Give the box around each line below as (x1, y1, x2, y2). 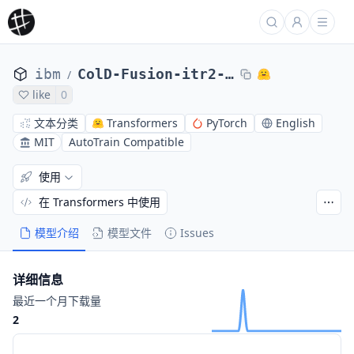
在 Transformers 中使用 (39, 194, 160, 209)
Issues (180, 225, 214, 240)
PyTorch (206, 115, 247, 130)
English (276, 115, 315, 130)
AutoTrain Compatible (69, 134, 184, 149)
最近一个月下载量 (13, 293, 101, 308)
